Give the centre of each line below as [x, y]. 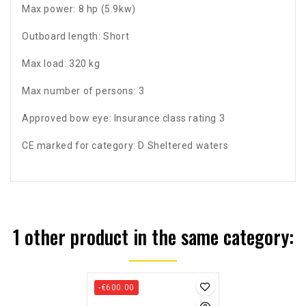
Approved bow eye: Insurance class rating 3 [124, 119]
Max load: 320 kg [61, 64]
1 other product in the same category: [153, 237]
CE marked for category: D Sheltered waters [125, 146]
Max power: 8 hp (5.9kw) [79, 9]
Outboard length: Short [76, 37]
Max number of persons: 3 [83, 91]
